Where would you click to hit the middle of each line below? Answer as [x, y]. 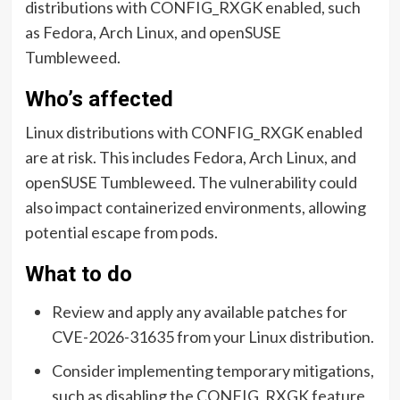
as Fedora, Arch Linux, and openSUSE [153, 32]
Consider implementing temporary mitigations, [212, 370]
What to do [78, 274]
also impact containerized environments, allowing [195, 207]
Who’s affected [99, 99]
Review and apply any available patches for [199, 311]
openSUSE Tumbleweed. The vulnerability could [191, 182]
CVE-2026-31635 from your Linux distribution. [212, 336]
